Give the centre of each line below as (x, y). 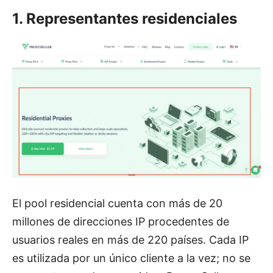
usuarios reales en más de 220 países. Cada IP (130, 239)
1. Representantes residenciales (125, 18)
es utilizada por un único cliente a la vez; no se (131, 258)
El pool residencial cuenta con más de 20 (117, 203)
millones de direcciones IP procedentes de (121, 221)
